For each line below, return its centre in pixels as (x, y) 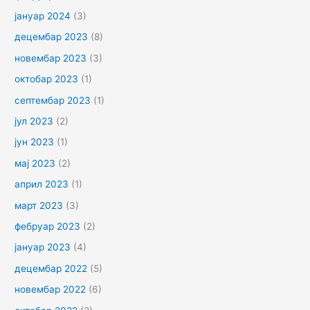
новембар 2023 (51, 58)
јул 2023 (34, 121)
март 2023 (39, 205)
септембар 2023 (53, 100)
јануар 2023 (43, 247)
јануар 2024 (43, 16)
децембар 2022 (51, 268)
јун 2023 (35, 142)
